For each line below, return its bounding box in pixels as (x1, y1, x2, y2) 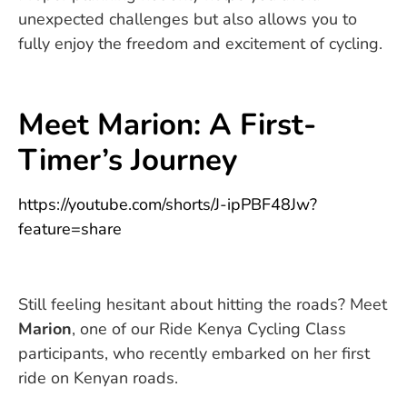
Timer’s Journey (18, 139, 237, 181)
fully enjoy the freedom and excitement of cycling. (18, 33, 382, 55)
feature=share (18, 217, 122, 240)
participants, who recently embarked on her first (18, 342, 370, 364)
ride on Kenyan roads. (18, 366, 178, 389)
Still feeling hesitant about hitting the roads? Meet (18, 293, 387, 315)
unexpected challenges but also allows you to (18, 8, 357, 31)
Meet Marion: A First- (18, 104, 316, 145)
